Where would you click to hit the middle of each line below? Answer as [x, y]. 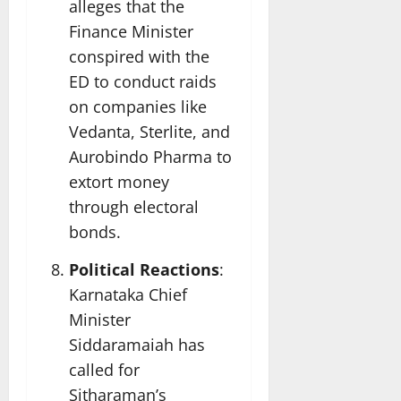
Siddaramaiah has [137, 344]
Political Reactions [144, 269]
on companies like [138, 107]
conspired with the [139, 57]
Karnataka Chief [128, 294]
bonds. [95, 232]
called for [104, 369]
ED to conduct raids [143, 82]
